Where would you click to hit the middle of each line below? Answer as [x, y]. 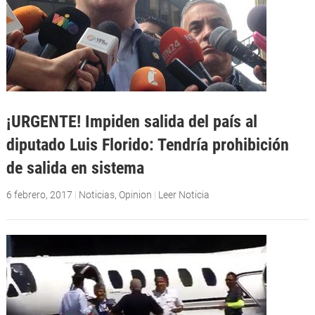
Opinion [135, 194]
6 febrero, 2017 [39, 194]
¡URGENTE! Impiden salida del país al [131, 121]
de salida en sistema [75, 167]
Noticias [96, 194]
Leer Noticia [184, 194]
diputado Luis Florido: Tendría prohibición [147, 144]
